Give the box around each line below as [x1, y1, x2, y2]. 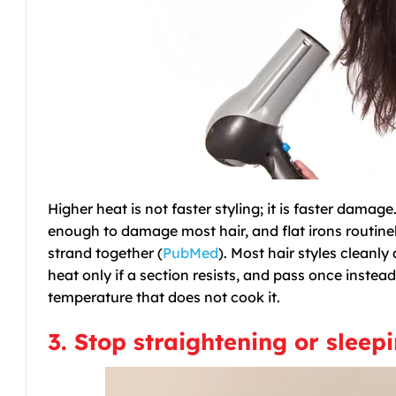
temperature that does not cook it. [48, 287, 280, 306]
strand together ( [48, 243, 163, 262]
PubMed [163, 243, 218, 262]
